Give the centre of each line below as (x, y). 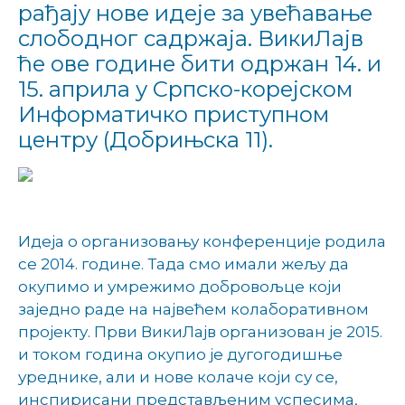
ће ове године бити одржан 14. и (200, 63)
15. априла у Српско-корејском (185, 89)
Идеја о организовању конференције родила (202, 241)
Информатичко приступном (174, 114)
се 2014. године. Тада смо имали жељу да (184, 264)
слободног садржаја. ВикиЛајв (191, 38)
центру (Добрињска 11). (146, 139)
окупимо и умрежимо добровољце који (180, 286)
